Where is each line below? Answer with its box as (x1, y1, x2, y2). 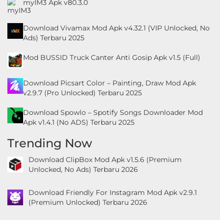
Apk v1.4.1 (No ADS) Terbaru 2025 (23, 117, 135, 127)
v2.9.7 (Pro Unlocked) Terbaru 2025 (23, 88, 142, 97)
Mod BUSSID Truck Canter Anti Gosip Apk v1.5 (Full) (23, 53, 200, 62)
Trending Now (7, 136, 92, 150)
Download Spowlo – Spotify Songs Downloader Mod (23, 108, 203, 117)
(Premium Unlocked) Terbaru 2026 (28, 198, 147, 207)
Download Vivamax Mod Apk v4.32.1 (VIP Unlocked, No (23, 23, 210, 32)
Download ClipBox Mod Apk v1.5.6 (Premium (28, 155, 182, 164)
